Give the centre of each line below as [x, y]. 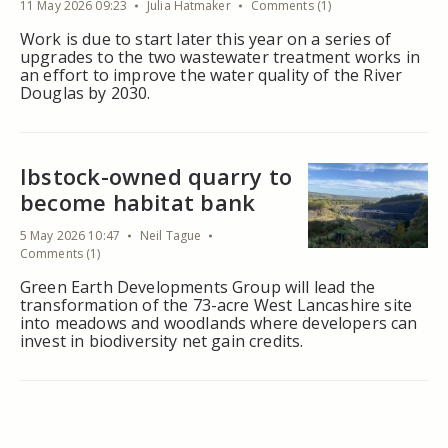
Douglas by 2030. [85, 92]
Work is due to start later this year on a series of [206, 38]
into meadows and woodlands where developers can [219, 322]
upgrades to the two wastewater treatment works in [220, 56]
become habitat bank [138, 201]
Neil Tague [170, 235]
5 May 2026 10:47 [70, 235]
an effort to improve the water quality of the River [211, 74]
